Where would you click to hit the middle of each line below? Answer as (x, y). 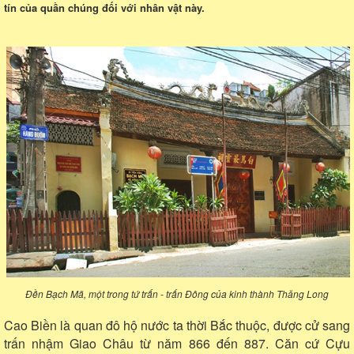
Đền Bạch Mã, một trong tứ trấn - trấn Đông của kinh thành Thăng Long (177, 293)
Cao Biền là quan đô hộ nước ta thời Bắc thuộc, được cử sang (177, 325)
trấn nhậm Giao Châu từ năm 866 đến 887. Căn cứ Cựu (177, 343)
